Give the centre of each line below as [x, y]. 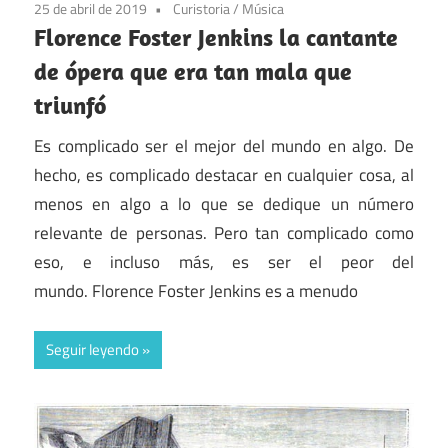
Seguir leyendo [92, 350]
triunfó [70, 105]
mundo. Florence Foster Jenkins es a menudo [196, 290]
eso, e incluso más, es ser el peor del [224, 261]
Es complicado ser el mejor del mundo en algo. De [224, 145]
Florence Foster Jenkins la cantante [216, 37]
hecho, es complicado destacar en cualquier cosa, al [224, 174]
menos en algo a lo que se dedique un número [224, 203]
